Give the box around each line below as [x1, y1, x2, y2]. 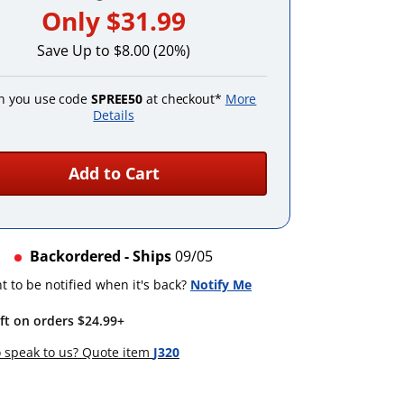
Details [93, 106, 134, 124]
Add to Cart [68, 161, 160, 184]
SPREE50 [90, 89, 143, 107]
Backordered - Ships [30, 245, 175, 266]
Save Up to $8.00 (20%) [37, 40, 190, 60]
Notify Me [190, 275, 252, 293]
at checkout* [142, 89, 225, 107]
